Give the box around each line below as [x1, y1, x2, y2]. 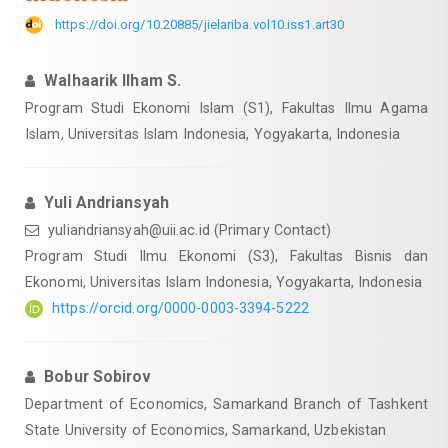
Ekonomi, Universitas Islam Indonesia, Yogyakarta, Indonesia [25, 274, 422, 290]
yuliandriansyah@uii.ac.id [48, 222, 210, 238]
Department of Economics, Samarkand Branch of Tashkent [25, 396, 428, 412]
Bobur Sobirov [44, 367, 152, 386]
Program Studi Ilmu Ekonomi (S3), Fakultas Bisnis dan [25, 248, 428, 264]
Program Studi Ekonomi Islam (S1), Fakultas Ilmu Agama [25, 100, 428, 116]
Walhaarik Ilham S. [44, 71, 182, 90]
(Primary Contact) [209, 222, 332, 238]
